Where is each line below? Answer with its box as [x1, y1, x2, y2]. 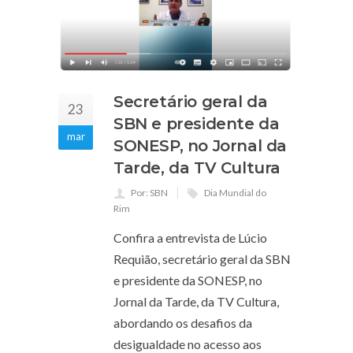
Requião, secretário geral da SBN [113, 251, 291, 267]
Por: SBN [131, 187, 168, 199]
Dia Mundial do [204, 187, 266, 199]
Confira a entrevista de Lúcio [113, 230, 267, 246]
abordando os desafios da [113, 315, 252, 331]
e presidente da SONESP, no [113, 273, 262, 288]
